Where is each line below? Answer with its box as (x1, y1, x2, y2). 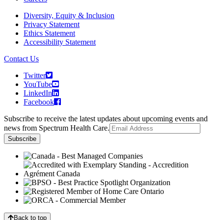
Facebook (24, 98, 54, 107)
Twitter (24, 71, 46, 80)
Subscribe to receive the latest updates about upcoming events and (4, 114, 208, 123)
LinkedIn (24, 89, 52, 98)
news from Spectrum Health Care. (4, 124, 110, 133)
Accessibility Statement (24, 38, 96, 47)
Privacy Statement (24, 20, 80, 29)
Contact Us (4, 55, 39, 63)
